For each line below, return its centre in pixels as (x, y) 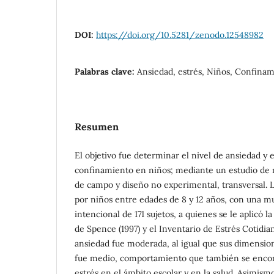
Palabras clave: (106, 71)
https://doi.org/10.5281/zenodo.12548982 (180, 35)
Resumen (97, 126)
